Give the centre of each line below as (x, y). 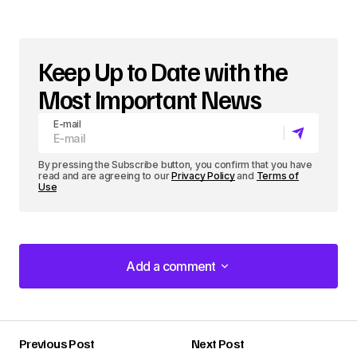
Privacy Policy (203, 176)
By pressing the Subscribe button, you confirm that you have (175, 165)
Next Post (218, 343)
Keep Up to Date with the (163, 71)
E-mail (67, 124)
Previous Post (57, 343)
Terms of (277, 176)
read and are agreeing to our (105, 176)
